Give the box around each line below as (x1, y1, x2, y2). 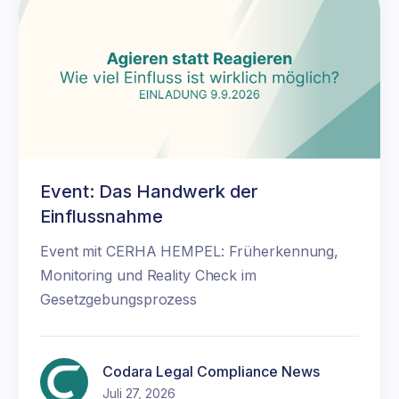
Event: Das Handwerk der (40, 180, 258, 202)
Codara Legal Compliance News (102, 362, 320, 380)
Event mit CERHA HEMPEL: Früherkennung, (40, 241, 339, 260)
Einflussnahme (40, 205, 163, 227)
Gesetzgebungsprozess (40, 289, 197, 308)
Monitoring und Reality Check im (40, 265, 256, 284)
